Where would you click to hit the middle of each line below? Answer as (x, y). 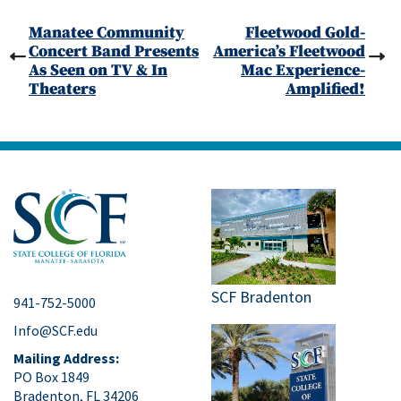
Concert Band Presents (114, 51)
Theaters (62, 89)
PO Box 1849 (51, 377)
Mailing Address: (66, 358)
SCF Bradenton (261, 296)
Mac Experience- (303, 70)
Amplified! (325, 89)
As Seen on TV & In (98, 70)
